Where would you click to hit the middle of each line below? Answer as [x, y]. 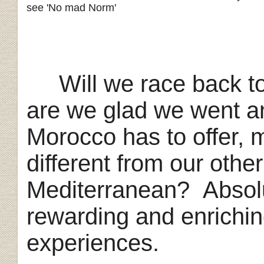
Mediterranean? [108, 189]
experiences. [93, 242]
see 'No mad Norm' [71, 7]
